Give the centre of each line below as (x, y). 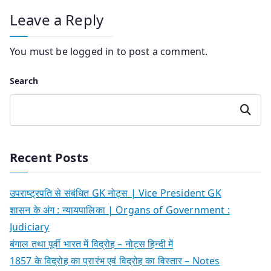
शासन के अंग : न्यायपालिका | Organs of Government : (120, 210)
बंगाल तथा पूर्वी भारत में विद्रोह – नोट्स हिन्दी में (92, 243)
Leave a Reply (57, 19)
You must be (40, 51)
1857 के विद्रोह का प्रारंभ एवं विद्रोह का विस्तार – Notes (115, 260)
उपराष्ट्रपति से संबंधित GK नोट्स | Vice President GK (116, 193)
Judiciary (30, 227)
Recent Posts (49, 157)
